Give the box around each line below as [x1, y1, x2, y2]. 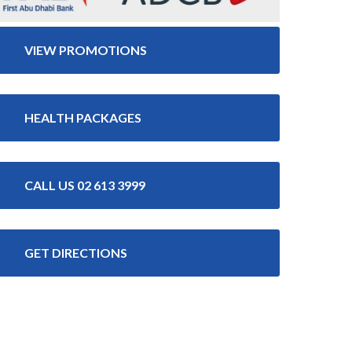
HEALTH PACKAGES [24, 109, 142, 125]
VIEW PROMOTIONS [24, 42, 148, 57]
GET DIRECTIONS [24, 244, 128, 260]
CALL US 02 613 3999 [24, 177, 146, 192]
